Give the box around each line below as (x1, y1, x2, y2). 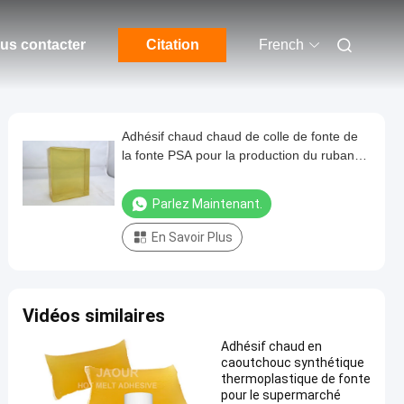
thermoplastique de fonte (221, 372, 371, 386)
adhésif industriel (122, 167, 218, 181)
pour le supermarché (221, 388, 341, 402)
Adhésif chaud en (221, 339, 322, 353)
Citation (145, 37, 199, 52)
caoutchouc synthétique (221, 355, 364, 370)
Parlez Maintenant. (152, 197, 262, 211)
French (259, 37, 304, 52)
